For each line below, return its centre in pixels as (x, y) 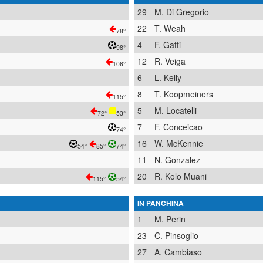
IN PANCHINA (161, 203)
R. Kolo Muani (181, 176)
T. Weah (170, 28)
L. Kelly (168, 77)
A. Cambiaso (178, 252)
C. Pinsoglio (176, 235)
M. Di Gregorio (182, 12)
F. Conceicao (178, 127)
